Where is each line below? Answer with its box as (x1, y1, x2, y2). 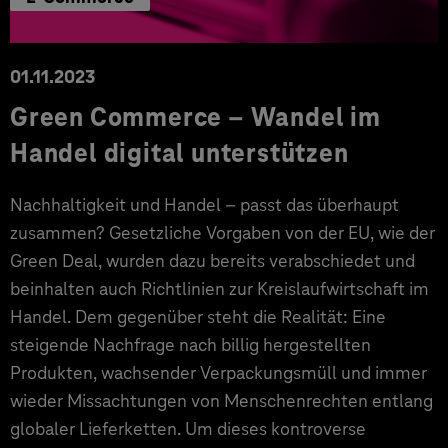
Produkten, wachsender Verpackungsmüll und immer (10, 361, 427, 384)
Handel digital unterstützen (10, 137, 349, 169)
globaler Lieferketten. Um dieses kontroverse (10, 417, 366, 440)
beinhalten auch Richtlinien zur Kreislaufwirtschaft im (10, 277, 429, 300)
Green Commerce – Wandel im (10, 101, 381, 133)
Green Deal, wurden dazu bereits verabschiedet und (10, 249, 415, 272)
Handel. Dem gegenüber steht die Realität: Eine (10, 305, 386, 328)
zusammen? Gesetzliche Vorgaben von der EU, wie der (10, 221, 435, 244)
